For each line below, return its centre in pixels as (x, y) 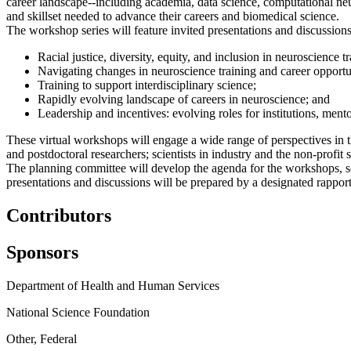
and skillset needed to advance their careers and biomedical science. (173, 16)
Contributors (59, 215)
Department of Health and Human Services (113, 285)
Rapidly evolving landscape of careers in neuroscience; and (184, 99)
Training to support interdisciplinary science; (147, 85)
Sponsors (42, 252)
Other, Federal (42, 338)
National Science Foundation (78, 312)
